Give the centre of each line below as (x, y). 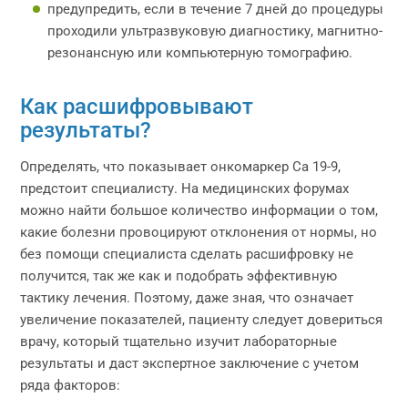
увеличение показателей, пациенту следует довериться (202, 320)
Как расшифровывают (137, 107)
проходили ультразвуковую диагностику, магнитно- (215, 31)
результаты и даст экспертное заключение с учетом (190, 363)
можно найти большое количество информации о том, (199, 210)
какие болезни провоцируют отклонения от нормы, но (199, 232)
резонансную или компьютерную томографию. (200, 53)
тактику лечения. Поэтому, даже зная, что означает (187, 298)
